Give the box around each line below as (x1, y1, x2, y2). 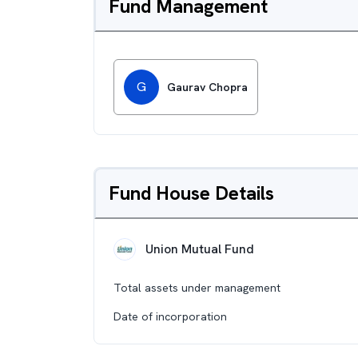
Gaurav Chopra (167, 80, 248, 94)
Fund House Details (109, 181, 274, 205)
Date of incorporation (113, 309, 227, 324)
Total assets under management (113, 280, 280, 295)
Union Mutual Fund (145, 241, 254, 257)
